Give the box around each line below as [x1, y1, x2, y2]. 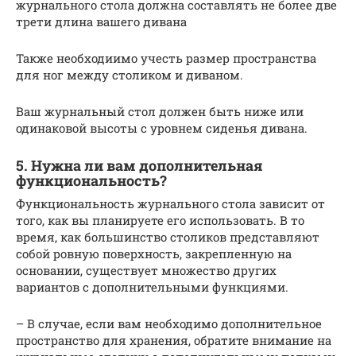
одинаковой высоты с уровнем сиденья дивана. [16, 119, 308, 136]
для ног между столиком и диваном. [16, 66, 243, 83]
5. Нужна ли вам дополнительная [16, 155, 263, 175]
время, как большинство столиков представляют [16, 228, 319, 245]
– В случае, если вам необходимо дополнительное [16, 315, 322, 331]
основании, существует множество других [16, 261, 277, 278]
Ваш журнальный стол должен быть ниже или [16, 103, 304, 119]
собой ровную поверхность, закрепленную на [16, 245, 292, 261]
